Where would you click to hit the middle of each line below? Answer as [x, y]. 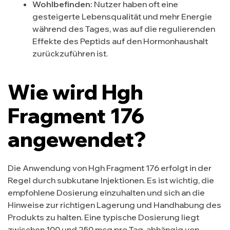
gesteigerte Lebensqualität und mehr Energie [122, 16]
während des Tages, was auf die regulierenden [124, 28]
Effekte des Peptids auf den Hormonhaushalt [120, 41]
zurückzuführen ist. [70, 53]
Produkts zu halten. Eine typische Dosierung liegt [103, 217]
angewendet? [77, 139]
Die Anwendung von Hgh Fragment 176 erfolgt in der [110, 168]
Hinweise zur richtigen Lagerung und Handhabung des [114, 205]
